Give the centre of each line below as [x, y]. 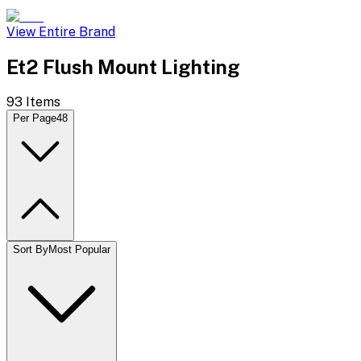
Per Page [35, 118]
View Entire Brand [61, 32]
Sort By [31, 249]
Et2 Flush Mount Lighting [123, 66]
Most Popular [79, 249]
